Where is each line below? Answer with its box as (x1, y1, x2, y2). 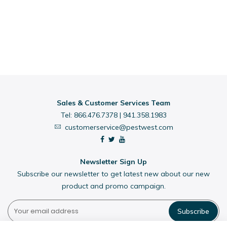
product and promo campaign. (61, 181, 166, 191)
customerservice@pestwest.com (64, 123, 173, 132)
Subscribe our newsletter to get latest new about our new (17, 169, 210, 178)
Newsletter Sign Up (80, 157, 147, 166)
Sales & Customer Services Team (57, 98, 170, 107)
